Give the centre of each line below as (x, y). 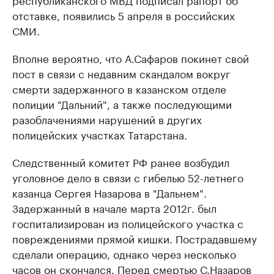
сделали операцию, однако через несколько (124, 254)
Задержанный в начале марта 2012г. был (114, 208)
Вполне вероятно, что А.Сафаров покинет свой (131, 58)
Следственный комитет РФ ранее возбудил (121, 162)
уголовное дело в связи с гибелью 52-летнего (128, 177)
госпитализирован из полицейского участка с (128, 223)
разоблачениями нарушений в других (107, 119)
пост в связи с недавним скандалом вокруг (121, 73)
